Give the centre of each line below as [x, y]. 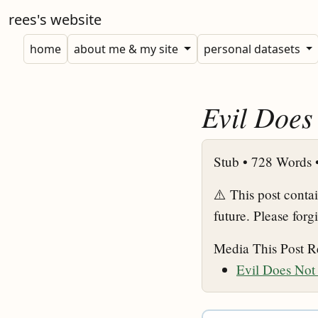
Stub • [232, 161]
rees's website [55, 20]
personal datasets [253, 49]
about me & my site [128, 49]
